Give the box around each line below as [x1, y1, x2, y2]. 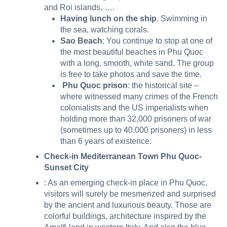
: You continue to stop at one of [102, 36, 212, 46]
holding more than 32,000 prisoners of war [60, 115, 211, 124]
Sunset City [44, 163, 89, 172]
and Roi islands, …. [44, 3, 115, 12]
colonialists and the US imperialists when [60, 103, 208, 112]
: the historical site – [128, 81, 199, 90]
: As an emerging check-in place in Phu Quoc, [44, 178, 207, 187]
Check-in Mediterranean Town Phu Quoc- [44, 152, 202, 161]
